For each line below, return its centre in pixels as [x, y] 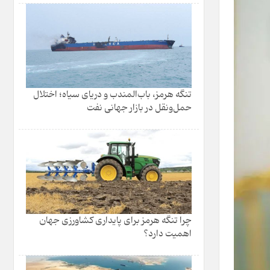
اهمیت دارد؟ [168, 234]
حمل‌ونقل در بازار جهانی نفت [139, 108]
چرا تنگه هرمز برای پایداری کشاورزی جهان [115, 221]
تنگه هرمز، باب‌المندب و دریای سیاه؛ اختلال [112, 95]
